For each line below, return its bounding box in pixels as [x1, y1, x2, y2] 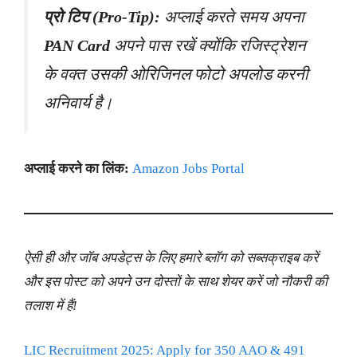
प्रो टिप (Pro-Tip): [44, 7, 160, 25]
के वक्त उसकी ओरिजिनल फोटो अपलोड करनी [44, 65, 308, 83]
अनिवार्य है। [44, 93, 113, 112]
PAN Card [44, 36, 110, 54]
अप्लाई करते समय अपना [160, 7, 304, 25]
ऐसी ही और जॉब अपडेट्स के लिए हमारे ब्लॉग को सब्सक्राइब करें [24, 250, 318, 266]
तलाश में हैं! [24, 298, 77, 314]
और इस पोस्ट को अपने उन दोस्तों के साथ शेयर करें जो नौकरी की [24, 274, 328, 290]
